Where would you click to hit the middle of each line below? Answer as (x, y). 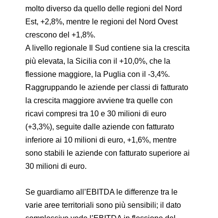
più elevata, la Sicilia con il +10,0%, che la (98, 61)
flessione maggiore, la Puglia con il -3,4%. (98, 74)
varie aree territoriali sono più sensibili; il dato (103, 205)
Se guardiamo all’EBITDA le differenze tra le (102, 192)
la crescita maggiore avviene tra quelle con (99, 101)
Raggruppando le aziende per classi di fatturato (107, 88)
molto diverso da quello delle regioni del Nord (104, 9)
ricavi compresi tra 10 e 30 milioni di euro (96, 114)
